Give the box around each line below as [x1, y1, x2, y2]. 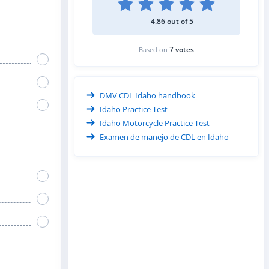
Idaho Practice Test [100, 103, 168, 115]
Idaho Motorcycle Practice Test [100, 117, 210, 128]
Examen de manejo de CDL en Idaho [100, 131, 229, 142]
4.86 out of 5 [150, 16, 193, 26]
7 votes [169, 44, 194, 55]
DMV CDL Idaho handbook [100, 89, 195, 101]
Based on [139, 44, 169, 54]
